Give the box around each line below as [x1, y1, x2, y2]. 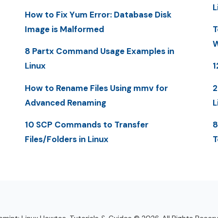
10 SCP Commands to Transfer [24, 119, 148, 130]
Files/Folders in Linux [24, 133, 109, 145]
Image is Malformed [24, 24, 104, 35]
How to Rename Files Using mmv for [24, 82, 168, 93]
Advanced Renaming [24, 97, 106, 108]
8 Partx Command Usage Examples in [24, 46, 174, 57]
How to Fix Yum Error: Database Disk [24, 9, 171, 20]
